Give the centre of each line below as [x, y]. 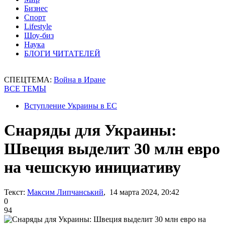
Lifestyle [38, 26]
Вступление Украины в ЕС [71, 106]
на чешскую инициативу [92, 167]
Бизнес [36, 8]
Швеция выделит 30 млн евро [112, 149]
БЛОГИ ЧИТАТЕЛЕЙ [62, 53]
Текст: [15, 192]
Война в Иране [80, 80]
